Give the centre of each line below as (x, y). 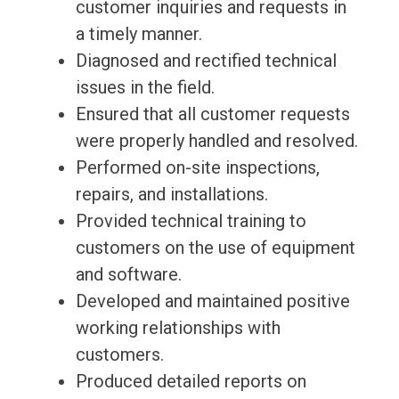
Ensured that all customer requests (212, 114)
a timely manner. (138, 34)
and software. (128, 275)
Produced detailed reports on (191, 382)
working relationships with (178, 328)
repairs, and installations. (171, 195)
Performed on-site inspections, (197, 168)
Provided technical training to (191, 221)
